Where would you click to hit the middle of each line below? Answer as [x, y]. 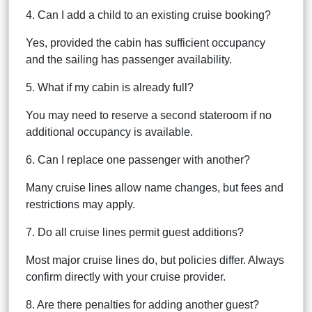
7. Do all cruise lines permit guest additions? [135, 232]
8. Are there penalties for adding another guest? [142, 304]
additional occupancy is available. [109, 132]
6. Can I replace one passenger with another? [138, 159]
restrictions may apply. [80, 204]
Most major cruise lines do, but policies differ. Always [155, 260]
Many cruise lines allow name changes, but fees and [155, 187]
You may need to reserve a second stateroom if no [149, 115]
